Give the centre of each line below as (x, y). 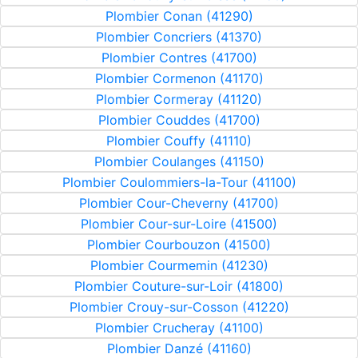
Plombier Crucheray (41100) (179, 328)
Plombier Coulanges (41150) (179, 161)
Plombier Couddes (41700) (179, 120)
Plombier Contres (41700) (179, 58)
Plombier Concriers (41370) (179, 37)
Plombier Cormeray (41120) (179, 99)
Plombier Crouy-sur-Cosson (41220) (179, 307)
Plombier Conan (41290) (179, 16)
